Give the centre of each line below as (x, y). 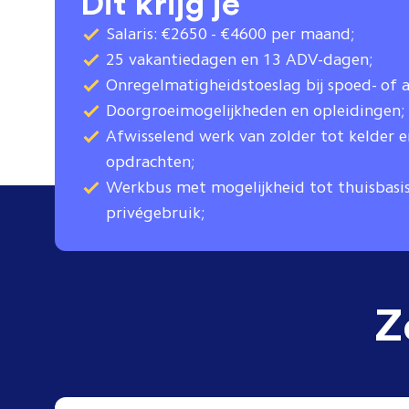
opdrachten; (150, 162)
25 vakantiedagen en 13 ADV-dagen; (239, 59)
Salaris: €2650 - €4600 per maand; (230, 34)
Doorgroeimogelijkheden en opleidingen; (255, 110)
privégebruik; (155, 213)
